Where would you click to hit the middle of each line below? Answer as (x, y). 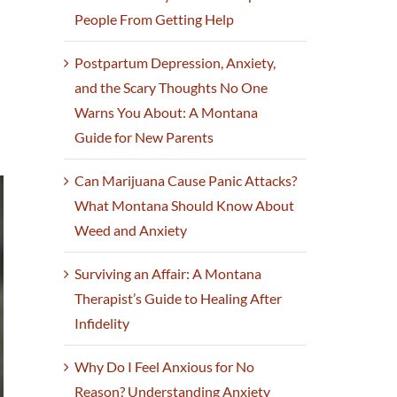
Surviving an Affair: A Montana (168, 274)
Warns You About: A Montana (167, 113)
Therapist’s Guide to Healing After (179, 299)
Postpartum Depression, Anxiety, (175, 63)
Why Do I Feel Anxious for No (165, 367)
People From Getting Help (155, 19)
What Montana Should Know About (185, 206)
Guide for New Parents (144, 137)
